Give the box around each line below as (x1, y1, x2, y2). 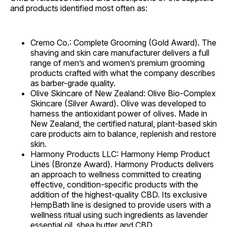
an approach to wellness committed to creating (30, 169, 201, 180)
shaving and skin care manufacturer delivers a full (30, 48, 209, 58)
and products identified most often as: (10, 3, 147, 14)
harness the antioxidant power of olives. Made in (30, 108, 207, 119)
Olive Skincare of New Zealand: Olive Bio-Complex (30, 88, 216, 99)
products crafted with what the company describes (30, 68, 215, 79)
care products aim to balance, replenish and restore (30, 129, 216, 139)
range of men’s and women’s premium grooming (30, 58, 205, 68)
